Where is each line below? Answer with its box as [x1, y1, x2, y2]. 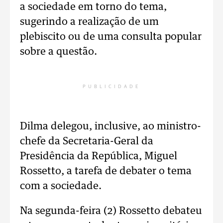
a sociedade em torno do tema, [20, 2, 167, 12]
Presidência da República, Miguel [20, 151, 177, 161]
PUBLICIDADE [83, 84, 140, 89]
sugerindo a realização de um [20, 17, 159, 27]
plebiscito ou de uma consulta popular [20, 32, 202, 42]
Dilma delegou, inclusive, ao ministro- [20, 121, 201, 131]
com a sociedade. [20, 181, 102, 191]
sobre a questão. [20, 47, 97, 57]
